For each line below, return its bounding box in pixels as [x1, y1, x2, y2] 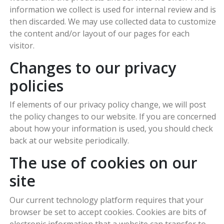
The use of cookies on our [9, 152, 198, 173]
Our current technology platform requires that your [9, 194, 204, 205]
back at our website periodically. [9, 135, 129, 146]
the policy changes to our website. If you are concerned [9, 111, 216, 122]
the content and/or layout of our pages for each [9, 27, 190, 39]
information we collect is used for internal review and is [9, 3, 216, 15]
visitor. [9, 39, 35, 51]
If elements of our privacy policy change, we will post [9, 99, 206, 110]
